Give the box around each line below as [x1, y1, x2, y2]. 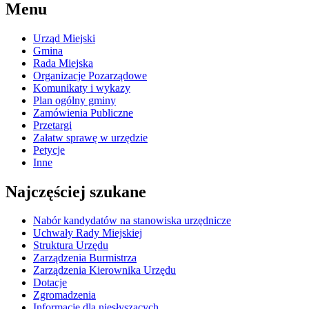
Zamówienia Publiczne [33, 106, 133, 119]
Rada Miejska [33, 57, 93, 69]
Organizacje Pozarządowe [33, 69, 147, 81]
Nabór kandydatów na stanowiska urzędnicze [33, 215, 231, 227]
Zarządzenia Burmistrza [33, 252, 137, 264]
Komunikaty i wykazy [33, 81, 130, 94]
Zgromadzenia [33, 289, 96, 301]
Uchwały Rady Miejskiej [33, 227, 142, 239]
